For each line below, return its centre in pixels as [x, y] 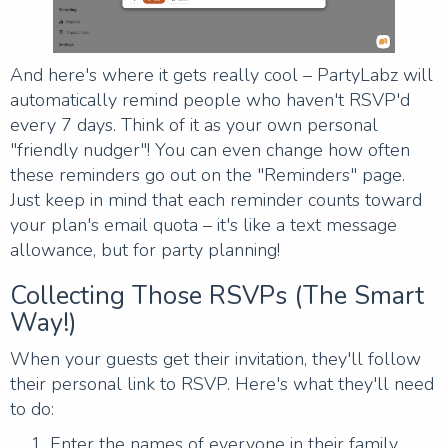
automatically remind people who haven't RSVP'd [210, 99]
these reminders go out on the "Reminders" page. [207, 174]
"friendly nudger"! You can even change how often [210, 149]
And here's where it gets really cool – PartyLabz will [221, 74]
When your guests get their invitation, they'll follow [215, 358]
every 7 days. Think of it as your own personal [194, 124]
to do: [32, 408]
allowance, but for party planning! [145, 249]
